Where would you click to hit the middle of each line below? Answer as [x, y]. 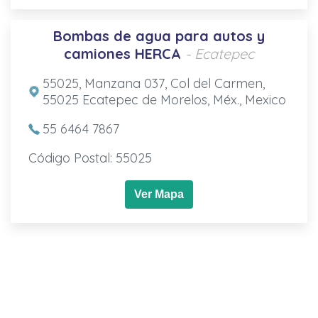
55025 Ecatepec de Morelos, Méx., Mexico [164, 99]
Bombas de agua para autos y [159, 35]
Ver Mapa [159, 194]
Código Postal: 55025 [90, 158]
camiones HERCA [122, 53]
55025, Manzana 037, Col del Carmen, [153, 83]
